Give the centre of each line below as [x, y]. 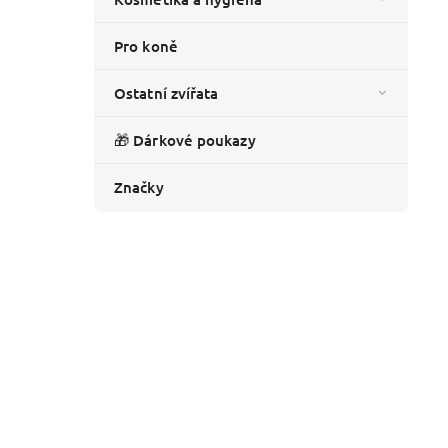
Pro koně [146, 46]
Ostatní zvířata [166, 93]
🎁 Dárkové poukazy [185, 140]
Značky [139, 187]
